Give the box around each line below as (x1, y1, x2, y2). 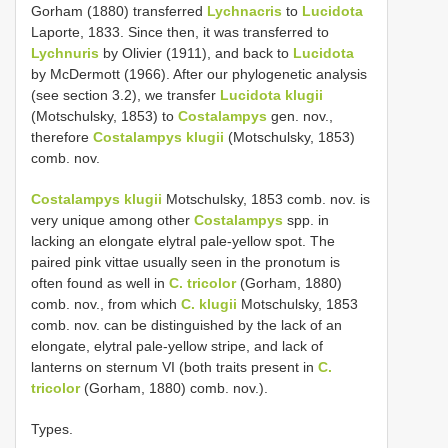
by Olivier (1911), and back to (99, 44, 293, 61)
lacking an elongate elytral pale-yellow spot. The (31, 232, 335, 249)
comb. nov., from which (31, 295, 181, 312)
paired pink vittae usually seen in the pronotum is (31, 253, 340, 270)
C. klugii (181, 295, 237, 312)
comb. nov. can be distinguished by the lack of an (31, 316, 342, 333)
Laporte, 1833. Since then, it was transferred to (31, 23, 329, 40)
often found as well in (31, 274, 169, 291)
